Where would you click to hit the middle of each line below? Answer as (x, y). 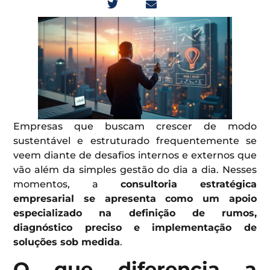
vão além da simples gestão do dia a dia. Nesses (135, 169)
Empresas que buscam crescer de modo (135, 126)
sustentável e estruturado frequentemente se (135, 140)
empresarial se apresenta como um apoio (135, 198)
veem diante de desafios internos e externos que (135, 155)
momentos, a (67, 184)
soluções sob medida (67, 242)
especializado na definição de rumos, (135, 213)
